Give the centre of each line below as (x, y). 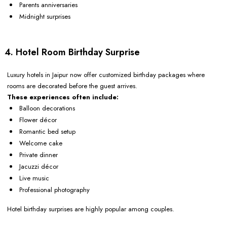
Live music (34, 178)
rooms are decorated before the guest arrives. (72, 86)
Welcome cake (41, 143)
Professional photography (54, 190)
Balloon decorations (47, 108)
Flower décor (38, 120)
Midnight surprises (45, 17)
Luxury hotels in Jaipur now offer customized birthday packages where (106, 75)
